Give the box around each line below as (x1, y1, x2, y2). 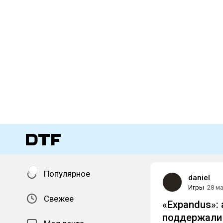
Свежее (44, 194, 74, 204)
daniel (188, 173, 210, 182)
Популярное (44, 169, 90, 179)
